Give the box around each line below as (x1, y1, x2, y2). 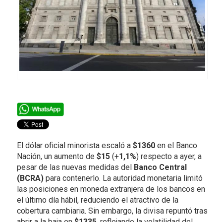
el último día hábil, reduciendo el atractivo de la (16, 195, 178, 205)
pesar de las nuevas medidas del (16, 162, 134, 172)
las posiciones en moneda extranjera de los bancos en (16, 184, 205, 194)
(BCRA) (16, 173, 44, 183)
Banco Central (133, 162, 187, 172)
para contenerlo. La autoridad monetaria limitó (43, 173, 203, 183)
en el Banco (155, 140, 197, 150)
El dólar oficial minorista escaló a (16, 140, 133, 150)
